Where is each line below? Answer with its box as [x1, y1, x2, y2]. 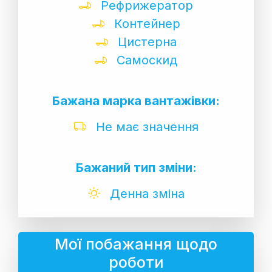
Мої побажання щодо [55, 234, 217, 253]
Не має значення [92, 119, 199, 134]
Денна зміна [106, 186, 185, 201]
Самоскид [113, 52, 177, 67]
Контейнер [110, 16, 180, 31]
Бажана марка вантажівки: [52, 93, 220, 108]
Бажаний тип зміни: [75, 160, 197, 175]
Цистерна [114, 34, 177, 49]
